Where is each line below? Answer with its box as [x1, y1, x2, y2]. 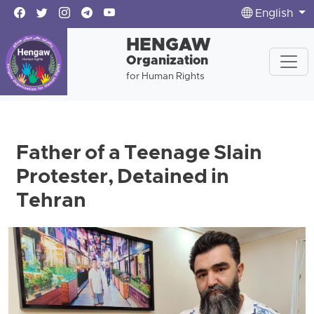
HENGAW [125, 34, 211, 57]
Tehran [16, 189, 87, 215]
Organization [125, 53, 208, 69]
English [252, 7, 296, 21]
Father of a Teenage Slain [16, 141, 263, 168]
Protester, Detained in [16, 165, 230, 191]
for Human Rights [125, 71, 205, 83]
